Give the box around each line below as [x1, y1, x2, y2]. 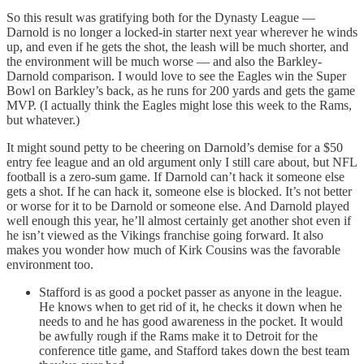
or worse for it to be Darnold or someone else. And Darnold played [6, 198, 349, 213]
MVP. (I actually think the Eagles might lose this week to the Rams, [6, 97, 352, 112]
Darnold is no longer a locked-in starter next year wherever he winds [6, 24, 357, 39]
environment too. [6, 257, 93, 271]
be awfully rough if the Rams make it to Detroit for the [39, 328, 318, 343]
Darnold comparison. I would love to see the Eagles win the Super [6, 68, 346, 83]
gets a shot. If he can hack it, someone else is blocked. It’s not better [6, 184, 352, 198]
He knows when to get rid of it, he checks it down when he [39, 299, 342, 314]
